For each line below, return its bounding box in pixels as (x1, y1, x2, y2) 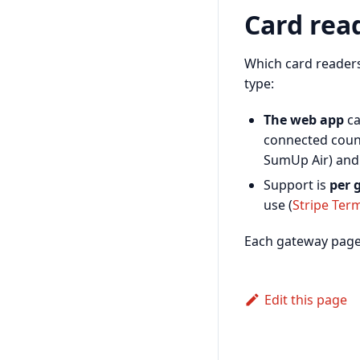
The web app (264, 110, 344, 129)
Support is (264, 175, 329, 194)
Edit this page (264, 290, 347, 309)
